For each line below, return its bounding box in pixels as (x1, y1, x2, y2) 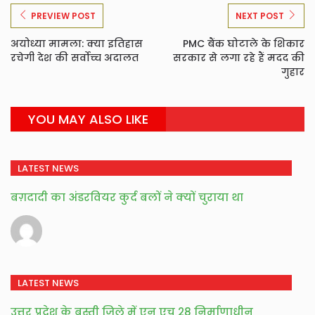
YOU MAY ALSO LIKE (28, 110, 148, 128)
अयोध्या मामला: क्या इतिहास (11, 37, 143, 51)
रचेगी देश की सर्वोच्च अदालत (11, 51, 139, 65)
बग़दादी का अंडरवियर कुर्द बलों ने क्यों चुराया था (11, 190, 243, 205)
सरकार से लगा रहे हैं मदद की (173, 51, 304, 65)
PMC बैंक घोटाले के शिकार (183, 37, 304, 51)
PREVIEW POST (31, 10, 96, 22)
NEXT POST (236, 10, 284, 22)
